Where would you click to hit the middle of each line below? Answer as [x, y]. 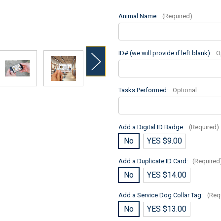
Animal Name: [139, 16]
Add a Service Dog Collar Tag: [161, 195]
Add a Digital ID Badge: [152, 127]
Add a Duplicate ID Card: [154, 161]
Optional [185, 90]
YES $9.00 [165, 141]
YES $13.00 [167, 209]
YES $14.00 [167, 175]
